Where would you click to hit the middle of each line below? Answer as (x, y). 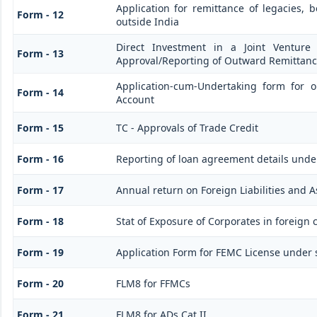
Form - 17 (40, 190)
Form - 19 (40, 252)
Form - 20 (40, 283)
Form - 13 (40, 53)
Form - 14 (40, 92)
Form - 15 (40, 127)
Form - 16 (40, 158)
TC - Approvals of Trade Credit (187, 127)
